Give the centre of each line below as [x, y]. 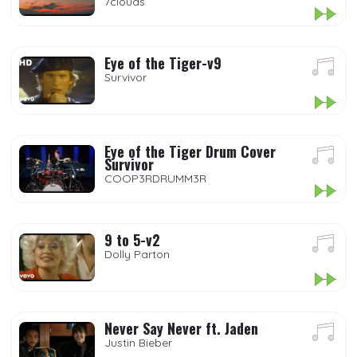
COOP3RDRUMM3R [155, 178]
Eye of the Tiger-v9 [163, 63]
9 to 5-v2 [132, 240]
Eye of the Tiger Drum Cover [190, 151]
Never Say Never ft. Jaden [181, 328]
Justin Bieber [138, 343]
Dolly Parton [137, 254]
